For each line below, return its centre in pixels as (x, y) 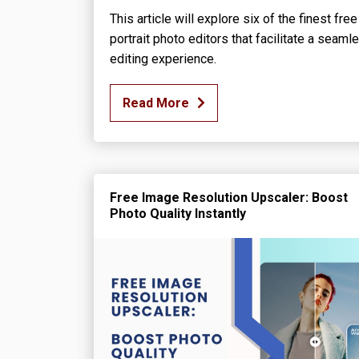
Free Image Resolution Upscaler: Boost (229, 198)
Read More (156, 103)
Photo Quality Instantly (178, 214)
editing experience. (163, 59)
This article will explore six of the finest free (234, 19)
